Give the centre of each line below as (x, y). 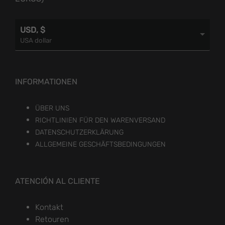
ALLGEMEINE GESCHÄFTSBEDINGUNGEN (100, 144)
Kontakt (49, 207)
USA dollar (36, 40)
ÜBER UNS (52, 108)
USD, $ (33, 30)
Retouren (52, 219)
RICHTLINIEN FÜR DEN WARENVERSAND (100, 120)
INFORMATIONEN (46, 81)
